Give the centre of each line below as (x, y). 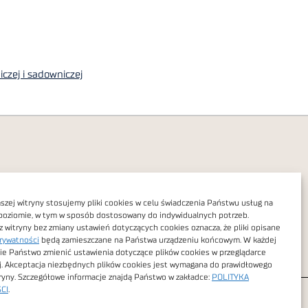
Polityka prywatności (60, 223)
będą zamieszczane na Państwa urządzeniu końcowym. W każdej (158, 240)
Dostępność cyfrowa (58, 245)
